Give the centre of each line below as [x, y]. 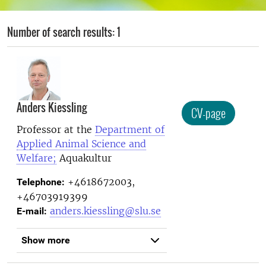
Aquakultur [84, 158]
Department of [130, 129]
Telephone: [41, 182]
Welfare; [37, 158]
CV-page [209, 113]
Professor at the [56, 129]
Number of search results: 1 [64, 32]
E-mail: [32, 211]
